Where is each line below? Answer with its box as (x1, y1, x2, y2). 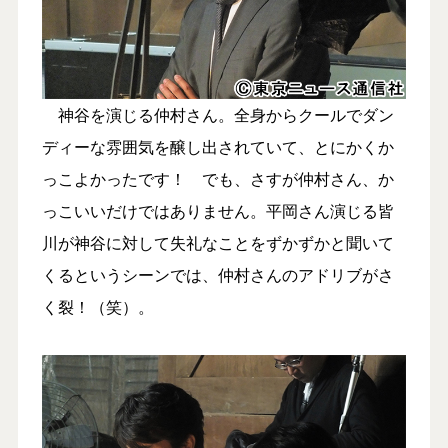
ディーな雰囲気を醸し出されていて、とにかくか (41, 134, 394, 158)
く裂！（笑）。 (41, 294, 154, 318)
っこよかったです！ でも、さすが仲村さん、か (41, 166, 394, 190)
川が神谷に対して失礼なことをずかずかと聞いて (41, 230, 394, 254)
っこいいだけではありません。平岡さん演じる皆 (41, 198, 394, 222)
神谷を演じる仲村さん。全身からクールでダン (41, 102, 394, 126)
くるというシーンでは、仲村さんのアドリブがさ (41, 262, 394, 286)
